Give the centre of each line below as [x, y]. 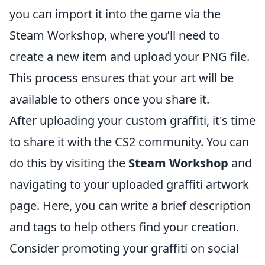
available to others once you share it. [109, 99]
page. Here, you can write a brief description [130, 206]
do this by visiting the [69, 163]
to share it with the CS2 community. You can [129, 142]
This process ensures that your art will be [122, 78]
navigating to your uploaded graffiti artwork [129, 184]
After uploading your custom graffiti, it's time [132, 120]
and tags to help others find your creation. [124, 227]
